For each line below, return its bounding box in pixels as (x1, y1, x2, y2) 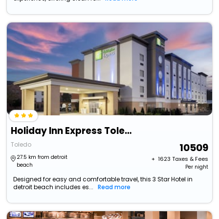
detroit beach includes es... (13, 183, 94, 192)
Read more (98, 183, 131, 192)
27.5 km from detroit (17, 153, 68, 161)
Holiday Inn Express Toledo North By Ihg (125, 124, 132, 138)
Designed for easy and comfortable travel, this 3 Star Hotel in (13, 175, 193, 184)
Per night (185, 163, 208, 171)
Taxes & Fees (172, 155, 208, 163)
